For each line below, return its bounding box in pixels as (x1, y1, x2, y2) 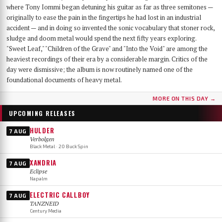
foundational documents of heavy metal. (6, 75, 122, 84)
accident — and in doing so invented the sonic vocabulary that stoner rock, (6, 23, 215, 32)
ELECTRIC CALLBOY (29, 189, 90, 200)
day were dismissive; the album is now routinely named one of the (6, 64, 193, 74)
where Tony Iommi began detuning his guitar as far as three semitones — (6, 2, 213, 11)
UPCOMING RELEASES (9, 109, 76, 117)
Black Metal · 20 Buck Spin (29, 143, 88, 149)
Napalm (29, 175, 48, 181)
